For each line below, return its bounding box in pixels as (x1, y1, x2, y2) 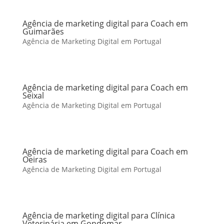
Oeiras (22, 154, 47, 165)
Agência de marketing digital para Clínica (22, 210, 175, 221)
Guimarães (22, 26, 64, 37)
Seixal (22, 90, 44, 101)
